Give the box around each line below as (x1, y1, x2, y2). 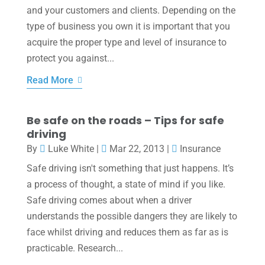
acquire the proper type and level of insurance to (26, 36, 227, 48)
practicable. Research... (26, 242, 123, 254)
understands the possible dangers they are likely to (26, 210, 237, 222)
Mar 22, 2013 (109, 143, 164, 154)
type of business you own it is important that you (26, 20, 230, 32)
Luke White (47, 143, 94, 154)
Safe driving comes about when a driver (26, 194, 192, 206)
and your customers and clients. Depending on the (26, 4, 235, 16)
